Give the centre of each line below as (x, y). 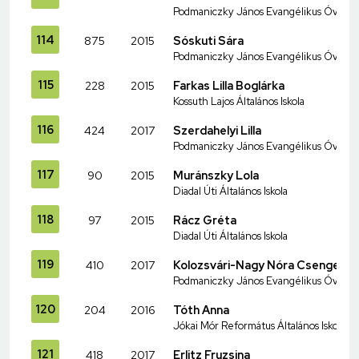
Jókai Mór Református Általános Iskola (259, 325)
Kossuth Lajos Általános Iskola (239, 101)
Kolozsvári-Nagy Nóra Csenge (256, 264)
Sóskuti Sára (208, 40)
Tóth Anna (201, 309)
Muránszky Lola (216, 175)
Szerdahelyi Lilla (217, 130)
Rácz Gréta (205, 220)
